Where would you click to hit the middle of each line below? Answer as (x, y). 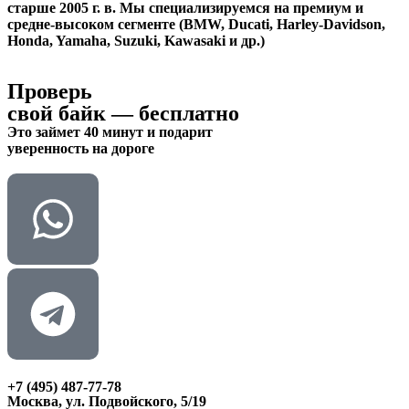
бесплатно (189, 113)
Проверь (50, 91)
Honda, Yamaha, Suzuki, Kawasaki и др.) (136, 41)
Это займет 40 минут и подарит (110, 132)
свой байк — (73, 113)
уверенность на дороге (81, 148)
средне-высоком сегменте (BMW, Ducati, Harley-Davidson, (196, 24)
